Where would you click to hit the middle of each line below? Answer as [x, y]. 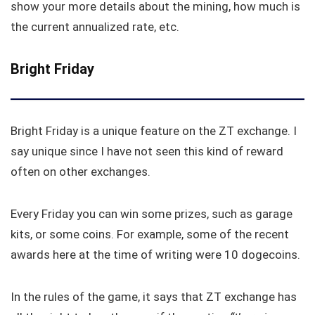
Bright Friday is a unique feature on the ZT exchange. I [154, 131]
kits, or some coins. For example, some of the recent [150, 234]
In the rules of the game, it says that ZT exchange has [154, 297]
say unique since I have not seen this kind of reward [147, 152]
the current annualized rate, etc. [95, 27]
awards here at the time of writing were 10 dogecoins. [157, 255]
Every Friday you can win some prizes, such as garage [152, 214]
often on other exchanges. [81, 172]
